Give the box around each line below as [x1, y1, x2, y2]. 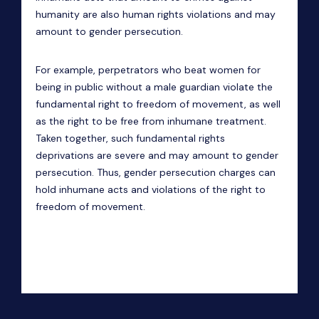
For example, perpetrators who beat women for [36, 63, 261, 76]
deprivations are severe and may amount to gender [36, 149, 278, 162]
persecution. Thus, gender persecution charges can [36, 166, 276, 179]
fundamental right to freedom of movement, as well [36, 98, 281, 110]
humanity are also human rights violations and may [36, 8, 276, 21]
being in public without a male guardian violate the [36, 80, 273, 93]
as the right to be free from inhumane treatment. [36, 115, 266, 127]
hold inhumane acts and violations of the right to [36, 183, 266, 196]
